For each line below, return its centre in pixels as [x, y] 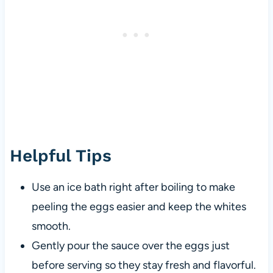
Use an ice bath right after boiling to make [133, 187]
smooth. [51, 226]
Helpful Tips [60, 156]
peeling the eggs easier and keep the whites [139, 207]
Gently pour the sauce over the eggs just [130, 246]
